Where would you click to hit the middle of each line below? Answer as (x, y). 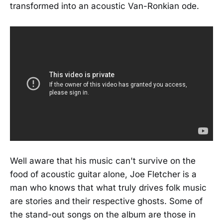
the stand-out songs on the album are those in (103, 215)
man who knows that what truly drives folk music (108, 188)
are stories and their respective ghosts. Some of (106, 201)
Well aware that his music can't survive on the (103, 161)
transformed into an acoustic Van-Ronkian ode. (105, 6)
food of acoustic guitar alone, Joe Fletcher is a (103, 174)
